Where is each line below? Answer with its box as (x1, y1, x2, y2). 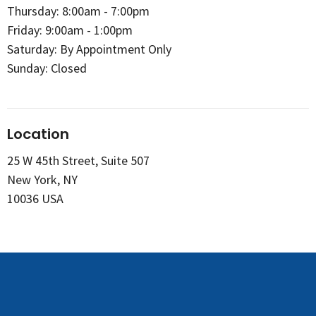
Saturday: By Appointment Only (7, 40, 171, 57)
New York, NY (7, 171, 78, 188)
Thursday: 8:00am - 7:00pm (7, 2, 150, 19)
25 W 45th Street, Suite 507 (7, 152, 150, 169)
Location (7, 123, 69, 144)
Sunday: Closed (7, 59, 87, 76)
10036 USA (7, 190, 63, 207)
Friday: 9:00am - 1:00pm (7, 21, 133, 38)
